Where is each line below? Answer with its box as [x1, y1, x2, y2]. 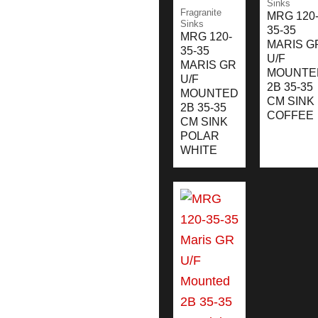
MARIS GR [180, 58, 236, 71]
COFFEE [267, 109, 314, 121]
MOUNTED [180, 87, 238, 99]
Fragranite [180, 6, 221, 18]
